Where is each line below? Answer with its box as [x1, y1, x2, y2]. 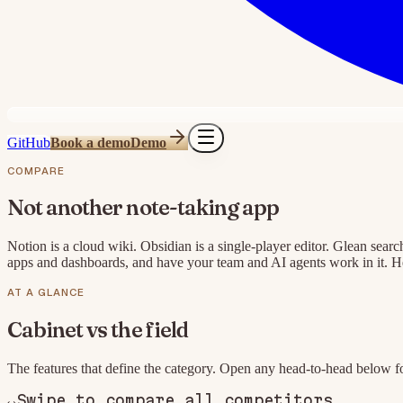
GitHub [7, 135, 50, 150]
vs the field [86, 317, 188, 344]
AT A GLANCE [7, 285, 85, 300]
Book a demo [50, 135, 130, 150]
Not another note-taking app [7, 194, 280, 221]
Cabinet [7, 317, 84, 344]
